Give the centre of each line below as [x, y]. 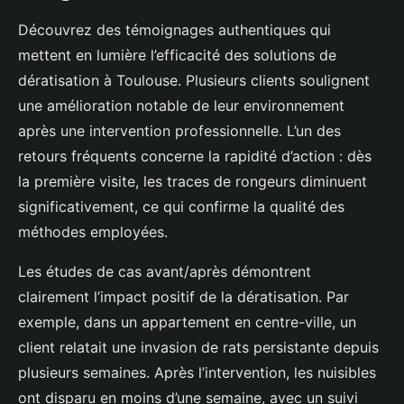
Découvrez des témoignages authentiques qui [174, 30]
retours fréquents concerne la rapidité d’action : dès [195, 156]
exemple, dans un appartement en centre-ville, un [187, 322]
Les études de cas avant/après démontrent [165, 271]
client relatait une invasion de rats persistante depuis [198, 347]
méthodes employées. [93, 232]
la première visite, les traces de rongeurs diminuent [193, 181]
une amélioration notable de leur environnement [181, 106]
